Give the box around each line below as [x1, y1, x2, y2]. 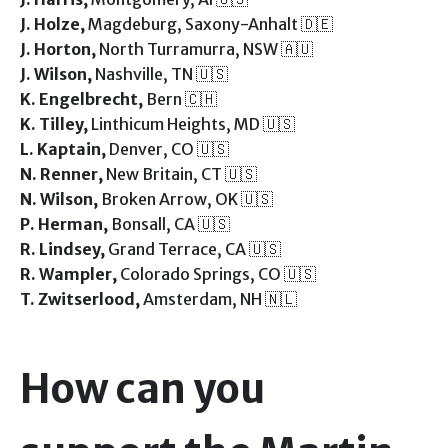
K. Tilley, [20, 114, 91, 134]
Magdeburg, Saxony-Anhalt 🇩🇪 [85, 14, 333, 34]
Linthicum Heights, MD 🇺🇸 [91, 114, 295, 134]
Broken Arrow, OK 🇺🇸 [101, 189, 273, 209]
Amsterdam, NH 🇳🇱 [143, 289, 297, 309]
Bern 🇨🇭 [146, 89, 217, 109]
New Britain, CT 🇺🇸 [106, 164, 257, 184]
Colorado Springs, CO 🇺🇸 [120, 264, 316, 284]
